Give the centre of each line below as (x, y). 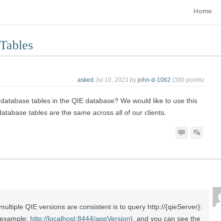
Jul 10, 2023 (112, 80)
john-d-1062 (154, 80)
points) (194, 80)
